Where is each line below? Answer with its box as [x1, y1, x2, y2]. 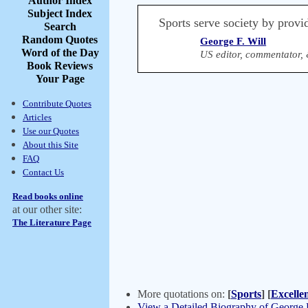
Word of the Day [21, 47, 99, 58]
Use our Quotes [23, 126, 79, 136]
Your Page [35, 73, 85, 85]
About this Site [23, 140, 78, 150]
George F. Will [200, 36, 267, 47]
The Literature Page [12, 217, 91, 228]
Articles [23, 112, 52, 122]
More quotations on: [137, 288, 228, 300]
